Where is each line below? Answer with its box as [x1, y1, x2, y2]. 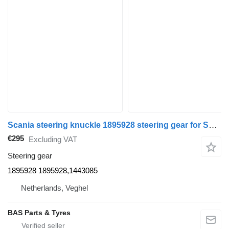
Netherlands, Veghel [21, 184, 88, 193]
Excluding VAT [29, 134, 77, 144]
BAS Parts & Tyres [8, 209, 71, 217]
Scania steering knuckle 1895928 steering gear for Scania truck [209, 120, 217, 130]
